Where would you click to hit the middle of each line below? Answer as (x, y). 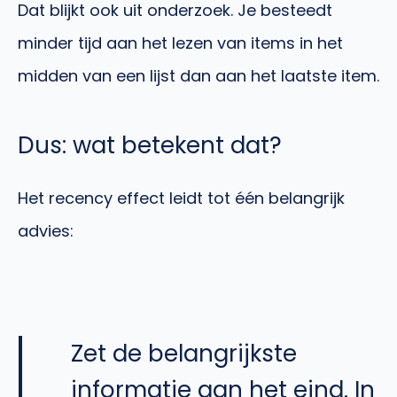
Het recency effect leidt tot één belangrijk (181, 198)
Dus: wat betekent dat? (150, 145)
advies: (46, 230)
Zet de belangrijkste (184, 353)
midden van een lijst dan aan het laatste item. (198, 75)
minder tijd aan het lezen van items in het (180, 43)
